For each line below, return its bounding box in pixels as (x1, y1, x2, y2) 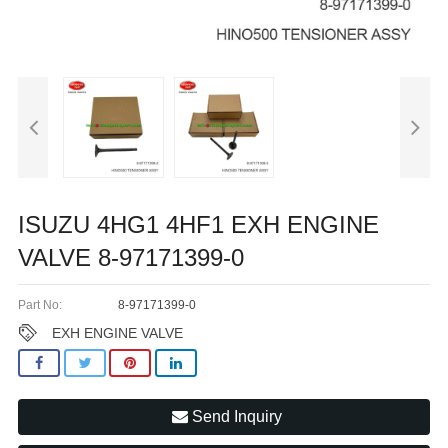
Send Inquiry (187, 408, 282, 426)
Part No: (18, 297, 62, 312)
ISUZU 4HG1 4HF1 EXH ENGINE (18, 210, 379, 238)
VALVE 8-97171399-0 (18, 243, 244, 271)
